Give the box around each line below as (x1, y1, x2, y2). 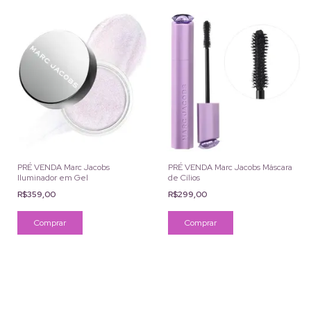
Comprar (184, 217, 217, 228)
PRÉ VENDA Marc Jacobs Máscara (167, 162, 292, 173)
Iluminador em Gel (17, 172, 88, 183)
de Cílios (167, 172, 200, 183)
